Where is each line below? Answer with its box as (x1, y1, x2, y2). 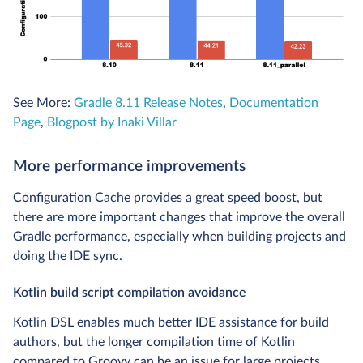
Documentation (229, 96, 318, 109)
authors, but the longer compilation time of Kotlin (13, 335, 295, 348)
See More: (13, 96, 74, 109)
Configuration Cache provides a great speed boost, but (13, 191, 322, 204)
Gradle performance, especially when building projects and (13, 230, 346, 243)
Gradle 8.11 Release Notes (74, 96, 223, 109)
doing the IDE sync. (13, 250, 122, 263)
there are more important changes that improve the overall (13, 211, 345, 224)
